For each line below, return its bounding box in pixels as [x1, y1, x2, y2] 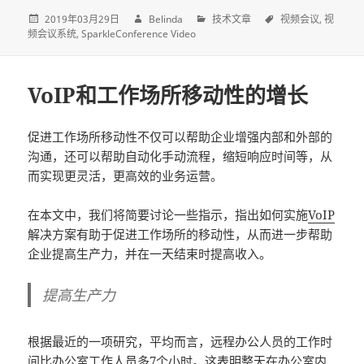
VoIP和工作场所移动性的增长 [28, 80, 309, 110]
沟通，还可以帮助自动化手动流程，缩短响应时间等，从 [28, 148, 333, 165]
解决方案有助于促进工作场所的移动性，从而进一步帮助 [28, 226, 333, 243]
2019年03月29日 [45, 11, 120, 26]
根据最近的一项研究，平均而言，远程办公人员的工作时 [28, 333, 333, 350]
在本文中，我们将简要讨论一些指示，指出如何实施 [28, 206, 309, 223]
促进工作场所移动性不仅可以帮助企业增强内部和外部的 [28, 128, 333, 145]
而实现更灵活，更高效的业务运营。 [28, 167, 223, 184]
